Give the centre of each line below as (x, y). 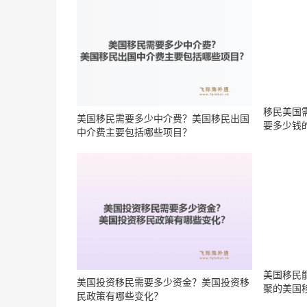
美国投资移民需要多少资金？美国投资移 (163, 282)
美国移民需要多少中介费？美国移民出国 (163, 119)
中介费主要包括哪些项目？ (134, 132)
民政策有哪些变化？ (120, 295)
